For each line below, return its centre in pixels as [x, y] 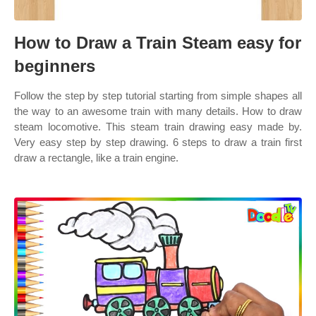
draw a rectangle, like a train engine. [96, 158]
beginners [55, 66]
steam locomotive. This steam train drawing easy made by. [158, 127]
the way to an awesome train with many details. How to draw [158, 111]
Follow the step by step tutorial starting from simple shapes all [158, 96]
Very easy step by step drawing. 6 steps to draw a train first [158, 142]
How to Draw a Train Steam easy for [158, 43]
